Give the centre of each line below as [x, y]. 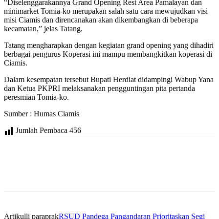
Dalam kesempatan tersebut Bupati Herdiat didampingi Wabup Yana [109, 80]
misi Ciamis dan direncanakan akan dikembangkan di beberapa [101, 20]
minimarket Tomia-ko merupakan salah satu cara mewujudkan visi [106, 11]
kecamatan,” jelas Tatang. [43, 29]
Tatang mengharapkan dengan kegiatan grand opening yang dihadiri [109, 45]
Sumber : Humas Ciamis [42, 114]
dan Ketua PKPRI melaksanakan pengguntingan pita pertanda [99, 88]
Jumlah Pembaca [42, 131]
